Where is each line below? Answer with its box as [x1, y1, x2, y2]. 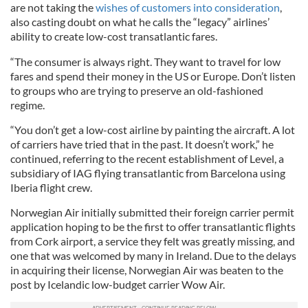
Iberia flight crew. [10, 181, 92, 194]
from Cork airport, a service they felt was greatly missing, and [10, 234, 295, 247]
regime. [10, 98, 45, 111]
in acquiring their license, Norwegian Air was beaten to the [10, 263, 283, 276]
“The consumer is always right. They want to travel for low [10, 55, 280, 68]
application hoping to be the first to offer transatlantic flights [10, 220, 296, 233]
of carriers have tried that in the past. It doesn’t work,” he [10, 137, 274, 151]
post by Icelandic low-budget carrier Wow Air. [10, 278, 225, 291]
